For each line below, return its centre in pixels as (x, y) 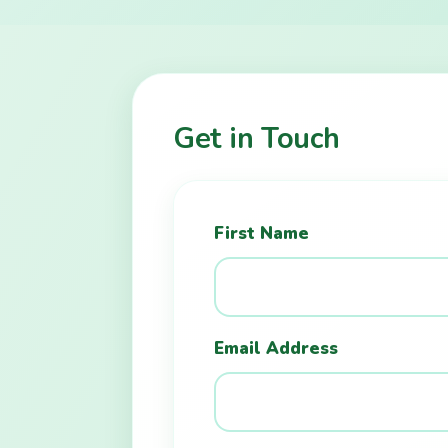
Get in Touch (256, 138)
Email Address (276, 348)
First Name (261, 233)
